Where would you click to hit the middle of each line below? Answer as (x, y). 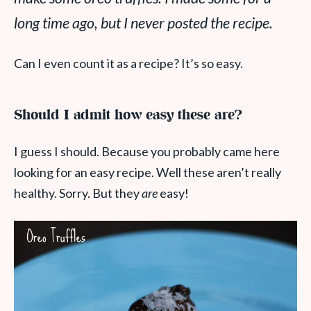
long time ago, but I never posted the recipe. (143, 23)
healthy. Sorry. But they (78, 193)
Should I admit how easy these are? (128, 116)
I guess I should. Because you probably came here (147, 151)
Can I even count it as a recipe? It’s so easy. (128, 63)
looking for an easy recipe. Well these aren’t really (148, 172)
